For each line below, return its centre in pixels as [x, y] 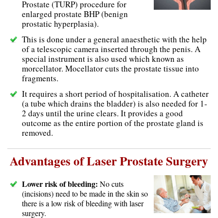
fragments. [40, 78]
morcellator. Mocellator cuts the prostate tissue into [110, 69]
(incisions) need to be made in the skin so [85, 194]
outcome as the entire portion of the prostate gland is [113, 123]
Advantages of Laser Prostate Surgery [109, 161]
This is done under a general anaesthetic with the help [114, 39]
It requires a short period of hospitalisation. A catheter [115, 94]
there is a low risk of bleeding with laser [83, 203]
